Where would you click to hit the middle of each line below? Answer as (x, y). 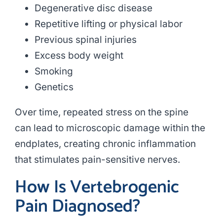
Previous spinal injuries (85, 40)
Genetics (54, 87)
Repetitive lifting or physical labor (108, 24)
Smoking (54, 72)
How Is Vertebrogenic (97, 187)
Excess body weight (79, 56)
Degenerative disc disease (93, 8)
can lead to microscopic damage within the (110, 128)
